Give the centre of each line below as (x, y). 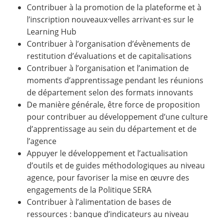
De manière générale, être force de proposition (113, 105)
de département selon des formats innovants (110, 93)
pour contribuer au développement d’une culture (117, 117)
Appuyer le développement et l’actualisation (107, 154)
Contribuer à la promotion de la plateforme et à (114, 8)
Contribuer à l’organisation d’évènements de (109, 44)
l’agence (42, 141)
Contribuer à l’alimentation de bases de (99, 202)
